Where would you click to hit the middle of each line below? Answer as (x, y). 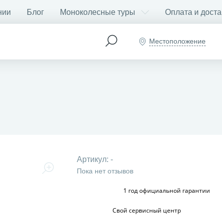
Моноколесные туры (98, 12)
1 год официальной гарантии (166, 191)
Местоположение (177, 41)
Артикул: (93, 159)
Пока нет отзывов (105, 171)
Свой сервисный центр (146, 210)
